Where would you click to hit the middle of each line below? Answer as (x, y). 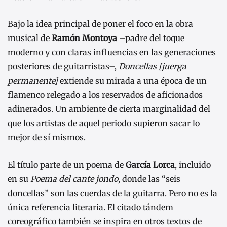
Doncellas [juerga (153, 67)
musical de (30, 38)
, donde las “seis (149, 179)
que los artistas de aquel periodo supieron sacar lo (104, 123)
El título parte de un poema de (67, 164)
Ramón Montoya (84, 38)
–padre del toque (151, 38)
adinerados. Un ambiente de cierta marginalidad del (109, 109)
